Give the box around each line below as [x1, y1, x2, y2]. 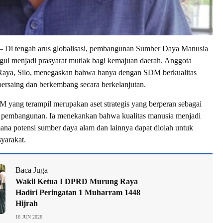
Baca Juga [15, 165, 48, 174]
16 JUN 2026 [15, 214, 42, 220]
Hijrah [15, 199, 38, 208]
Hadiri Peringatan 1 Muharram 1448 [15, 188, 140, 197]
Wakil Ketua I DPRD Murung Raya [15, 177, 138, 186]
